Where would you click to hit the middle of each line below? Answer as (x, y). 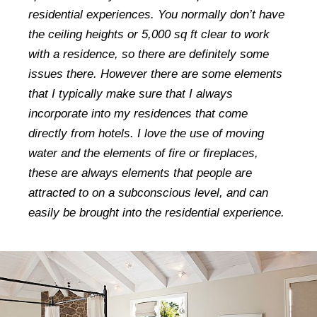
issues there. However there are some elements (155, 74)
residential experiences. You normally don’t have (156, 14)
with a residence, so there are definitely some (149, 54)
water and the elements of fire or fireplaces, (143, 153)
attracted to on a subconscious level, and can (148, 192)
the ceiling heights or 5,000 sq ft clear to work (149, 34)
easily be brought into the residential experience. (156, 212)
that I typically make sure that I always (131, 93)
